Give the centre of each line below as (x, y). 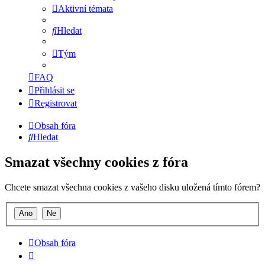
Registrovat (56, 104)
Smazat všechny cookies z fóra (96, 162)
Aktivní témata (85, 9)
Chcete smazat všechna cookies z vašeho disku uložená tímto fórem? (132, 188)
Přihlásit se (54, 91)
